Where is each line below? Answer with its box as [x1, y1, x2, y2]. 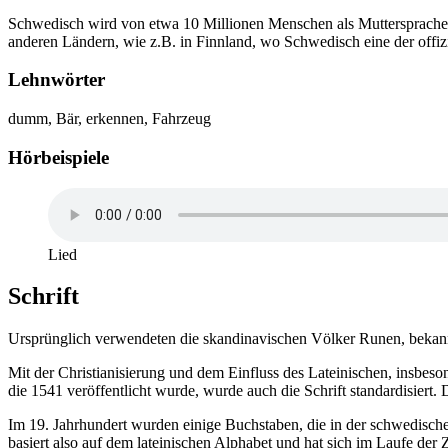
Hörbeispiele [8, 146, 109, 168]
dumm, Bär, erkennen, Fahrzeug [8, 110, 211, 128]
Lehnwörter [8, 69, 105, 91]
